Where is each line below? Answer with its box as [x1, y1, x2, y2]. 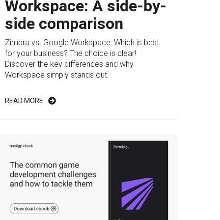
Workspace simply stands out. [4, 70, 109, 80]
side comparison [4, 14, 123, 33]
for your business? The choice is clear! [4, 49, 136, 58]
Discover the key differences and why [4, 59, 134, 69]
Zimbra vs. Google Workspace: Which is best [4, 38, 159, 48]
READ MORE [4, 97, 43, 105]
